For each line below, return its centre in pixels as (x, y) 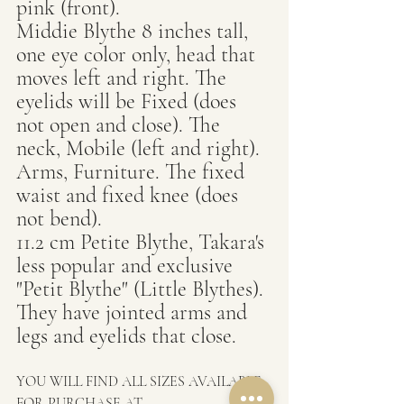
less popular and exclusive (127, 266)
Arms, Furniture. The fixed (133, 172)
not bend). (59, 219)
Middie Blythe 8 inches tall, (135, 31)
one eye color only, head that (138, 55)
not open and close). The (121, 125)
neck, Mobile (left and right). (141, 148)
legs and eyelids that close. (126, 336)
